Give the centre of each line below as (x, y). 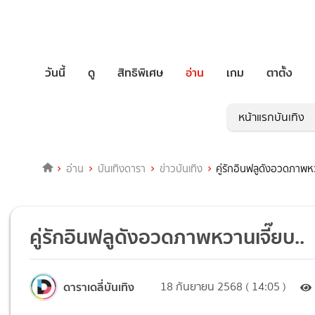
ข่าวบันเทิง (181, 169)
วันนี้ (55, 72)
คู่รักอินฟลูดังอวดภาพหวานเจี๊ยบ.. (167, 237)
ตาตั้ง (279, 72)
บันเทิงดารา (121, 169)
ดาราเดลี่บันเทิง (99, 287)
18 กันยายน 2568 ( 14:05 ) (224, 287)
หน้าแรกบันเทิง (271, 117)
